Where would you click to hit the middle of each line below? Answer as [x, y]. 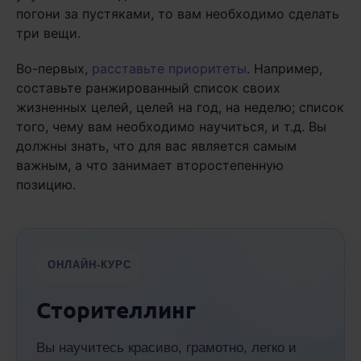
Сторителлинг [116, 309]
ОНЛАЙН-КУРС [90, 265]
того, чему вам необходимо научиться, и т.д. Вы [171, 127]
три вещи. [48, 33]
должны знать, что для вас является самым [156, 146]
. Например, [284, 68]
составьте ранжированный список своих [148, 88]
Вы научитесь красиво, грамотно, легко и [166, 348]
